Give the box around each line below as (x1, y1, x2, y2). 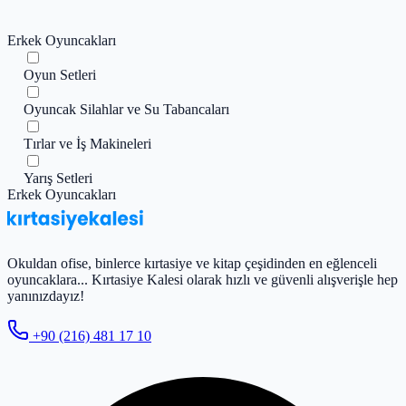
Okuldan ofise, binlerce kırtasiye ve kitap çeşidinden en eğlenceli (7, 255, 377, 271)
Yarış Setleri (24, 169, 92, 186)
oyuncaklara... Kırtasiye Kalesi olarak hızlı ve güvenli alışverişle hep (7, 271, 398, 287)
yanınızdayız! (7, 287, 84, 304)
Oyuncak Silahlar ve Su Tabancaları (24, 101, 229, 117)
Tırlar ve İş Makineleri (24, 135, 151, 151)
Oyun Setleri (24, 66, 96, 82)
